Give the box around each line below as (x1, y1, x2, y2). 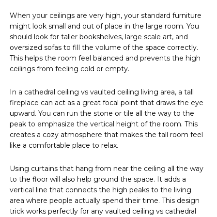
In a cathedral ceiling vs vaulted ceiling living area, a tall (10, 88, 194, 97)
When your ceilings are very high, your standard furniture (10, 11, 201, 20)
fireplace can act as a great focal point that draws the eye (10, 98, 203, 108)
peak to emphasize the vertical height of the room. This (10, 120, 198, 129)
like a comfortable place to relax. (10, 141, 118, 150)
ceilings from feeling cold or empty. (10, 64, 129, 74)
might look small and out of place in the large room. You (10, 22, 199, 31)
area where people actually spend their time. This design (10, 196, 200, 205)
